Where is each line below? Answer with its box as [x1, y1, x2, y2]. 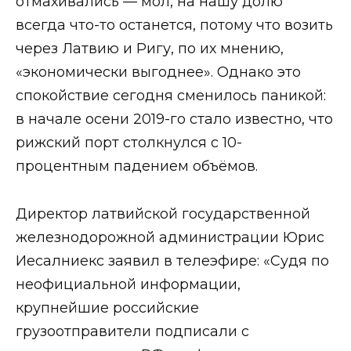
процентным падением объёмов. [16, 157, 258, 175]
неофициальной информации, [16, 275, 241, 293]
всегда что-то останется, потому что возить [16, 16, 333, 34]
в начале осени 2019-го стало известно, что [16, 110, 333, 128]
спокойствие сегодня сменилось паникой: [16, 86, 326, 104]
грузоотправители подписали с [16, 322, 249, 340]
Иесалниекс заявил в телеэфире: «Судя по [16, 251, 329, 270]
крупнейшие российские [16, 299, 199, 317]
